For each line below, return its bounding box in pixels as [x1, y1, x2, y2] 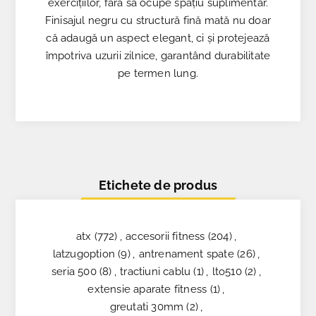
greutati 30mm [109, 300, 184, 313]
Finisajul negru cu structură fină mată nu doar [44, 13, 272, 27]
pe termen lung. [118, 66, 198, 80]
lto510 [212, 265, 242, 278]
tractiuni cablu [120, 265, 191, 278]
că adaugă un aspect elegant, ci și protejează [46, 31, 270, 44]
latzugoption [52, 247, 116, 260]
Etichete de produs [98, 177, 218, 193]
